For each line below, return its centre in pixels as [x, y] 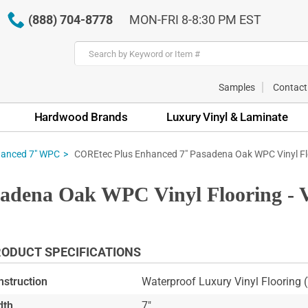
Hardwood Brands [81, 117]
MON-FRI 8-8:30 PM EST [195, 20]
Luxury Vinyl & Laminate [227, 117]
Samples [237, 87]
